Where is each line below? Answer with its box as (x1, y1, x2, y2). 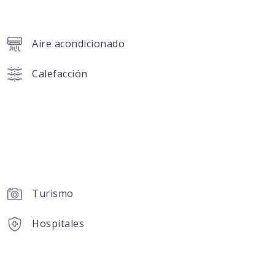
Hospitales (32, 217, 85, 231)
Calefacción (32, 67, 88, 81)
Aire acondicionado (32, 37, 125, 51)
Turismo (32, 187, 74, 201)
